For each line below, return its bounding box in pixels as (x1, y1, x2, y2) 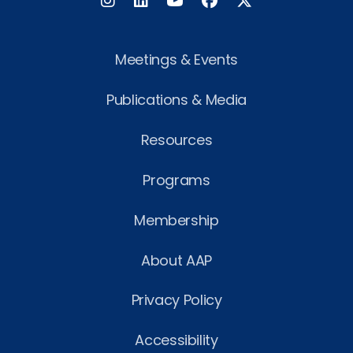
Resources (140, 129, 213, 150)
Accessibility (135, 329, 218, 350)
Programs (143, 169, 210, 190)
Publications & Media (106, 89, 247, 110)
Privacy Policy (131, 289, 222, 310)
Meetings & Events (115, 49, 238, 69)
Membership (134, 210, 219, 230)
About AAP (141, 250, 212, 270)
